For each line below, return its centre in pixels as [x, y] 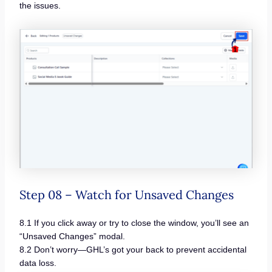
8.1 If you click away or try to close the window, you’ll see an [134, 223]
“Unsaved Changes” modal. [72, 236]
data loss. [38, 263]
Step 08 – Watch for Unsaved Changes [126, 194]
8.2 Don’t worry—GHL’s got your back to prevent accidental [133, 249]
